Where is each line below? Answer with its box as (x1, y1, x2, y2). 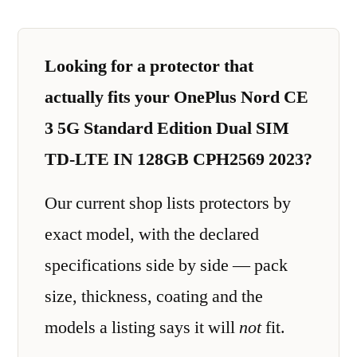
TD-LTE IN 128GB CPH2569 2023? (45, 147, 312, 171)
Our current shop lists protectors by (45, 192, 291, 214)
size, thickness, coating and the (45, 285, 263, 308)
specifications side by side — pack (45, 254, 288, 277)
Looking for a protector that (45, 54, 253, 77)
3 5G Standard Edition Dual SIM (45, 116, 289, 139)
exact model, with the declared (45, 223, 259, 245)
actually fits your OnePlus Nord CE (45, 85, 308, 108)
